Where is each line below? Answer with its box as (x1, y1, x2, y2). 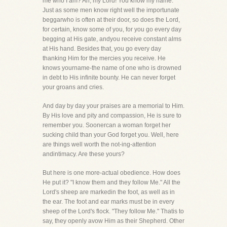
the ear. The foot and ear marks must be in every (43, 198, 174, 205)
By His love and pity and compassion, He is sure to (43, 112, 181, 119)
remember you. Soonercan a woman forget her (43, 122, 171, 129)
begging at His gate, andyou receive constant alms (43, 35, 181, 43)
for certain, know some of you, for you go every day (43, 26, 181, 33)
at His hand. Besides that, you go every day (43, 45, 161, 52)
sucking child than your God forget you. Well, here (43, 131, 179, 138)
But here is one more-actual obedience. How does (43, 169, 180, 176)
